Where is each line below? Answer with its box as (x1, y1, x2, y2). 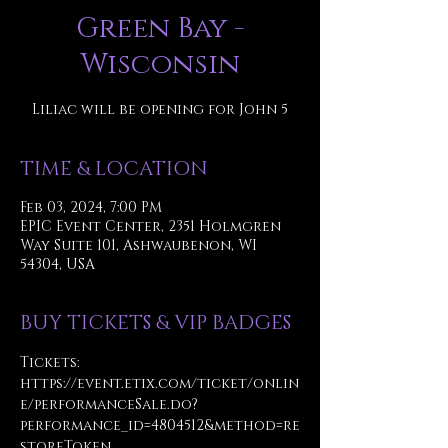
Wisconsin (80, 46, 240, 83)
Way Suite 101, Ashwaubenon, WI (20, 236, 257, 255)
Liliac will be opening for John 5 (32, 100, 288, 119)
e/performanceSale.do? (20, 395, 198, 414)
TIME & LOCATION (20, 156, 208, 182)
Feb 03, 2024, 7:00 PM (20, 198, 162, 217)
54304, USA (20, 255, 95, 274)
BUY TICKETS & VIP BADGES (20, 310, 291, 336)
